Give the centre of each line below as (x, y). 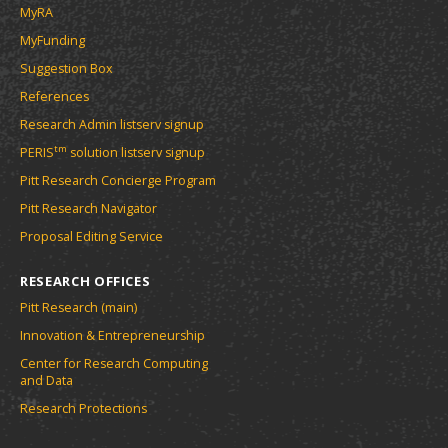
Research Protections (83, 408)
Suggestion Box (66, 68)
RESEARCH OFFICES (85, 280)
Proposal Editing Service (91, 236)
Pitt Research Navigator (88, 208)
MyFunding (52, 40)
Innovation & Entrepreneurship (112, 335)
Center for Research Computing (114, 363)
